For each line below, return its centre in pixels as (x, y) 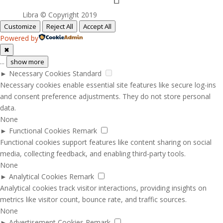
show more (27, 62)
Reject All (60, 26)
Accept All (97, 26)
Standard (87, 73)
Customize (20, 26)
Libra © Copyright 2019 (59, 15)
